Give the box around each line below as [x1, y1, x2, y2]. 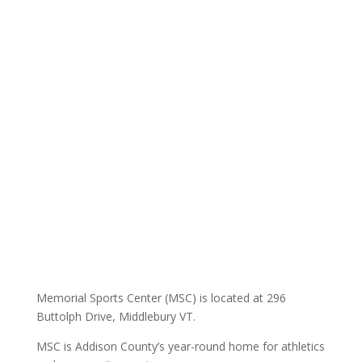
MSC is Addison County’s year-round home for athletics [36, 339, 325, 354]
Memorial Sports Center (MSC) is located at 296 [36, 290, 286, 305]
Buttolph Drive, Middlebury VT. [36, 309, 196, 324]
